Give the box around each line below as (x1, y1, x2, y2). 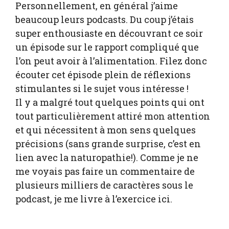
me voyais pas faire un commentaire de (15, 165, 195, 178)
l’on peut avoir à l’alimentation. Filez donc (15, 55, 207, 67)
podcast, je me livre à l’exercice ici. (15, 193, 172, 205)
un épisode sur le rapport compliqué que (15, 41, 199, 54)
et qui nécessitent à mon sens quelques (15, 124, 196, 136)
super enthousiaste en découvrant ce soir (15, 27, 203, 40)
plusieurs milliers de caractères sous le (15, 179, 193, 192)
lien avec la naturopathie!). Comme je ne (15, 151, 198, 164)
